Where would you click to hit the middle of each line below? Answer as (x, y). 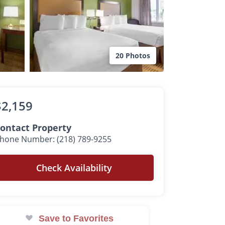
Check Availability (74, 168)
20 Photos (133, 55)
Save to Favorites (76, 218)
